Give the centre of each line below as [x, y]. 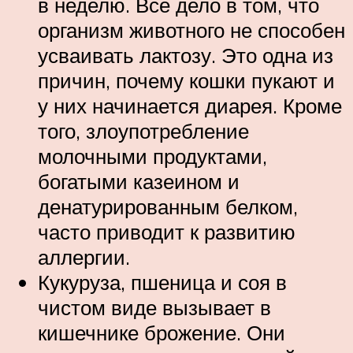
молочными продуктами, [152, 156]
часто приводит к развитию [167, 232]
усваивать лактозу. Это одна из [186, 55]
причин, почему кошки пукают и [186, 80]
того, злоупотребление [143, 131]
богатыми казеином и [139, 181]
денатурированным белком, [168, 206]
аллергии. [84, 257]
